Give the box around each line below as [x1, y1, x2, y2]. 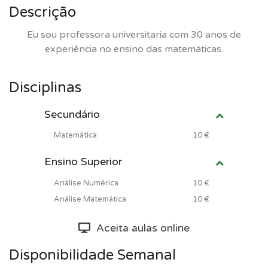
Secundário [44, 108, 100, 121]
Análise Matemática [54, 194, 126, 204]
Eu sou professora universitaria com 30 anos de [27, 29, 241, 41]
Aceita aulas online [90, 221, 190, 234]
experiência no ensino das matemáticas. [45, 43, 223, 55]
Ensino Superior [44, 155, 122, 169]
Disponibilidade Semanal [9, 246, 176, 264]
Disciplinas [9, 79, 81, 96]
